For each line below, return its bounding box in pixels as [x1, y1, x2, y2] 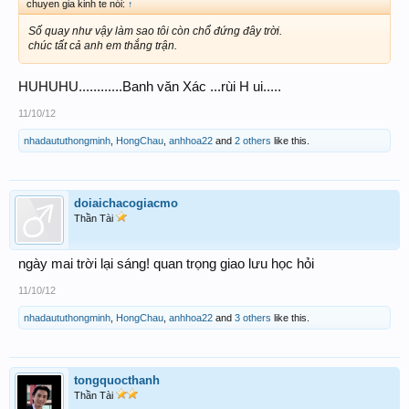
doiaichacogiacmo [74, 195, 178, 210]
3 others [235, 311, 271, 323]
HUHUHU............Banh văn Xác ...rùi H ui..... [18, 79, 281, 94]
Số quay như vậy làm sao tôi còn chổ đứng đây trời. [28, 24, 282, 37]
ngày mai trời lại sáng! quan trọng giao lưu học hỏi [18, 256, 314, 271]
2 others [235, 134, 271, 146]
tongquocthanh [74, 372, 160, 387]
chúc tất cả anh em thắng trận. [28, 38, 177, 52]
